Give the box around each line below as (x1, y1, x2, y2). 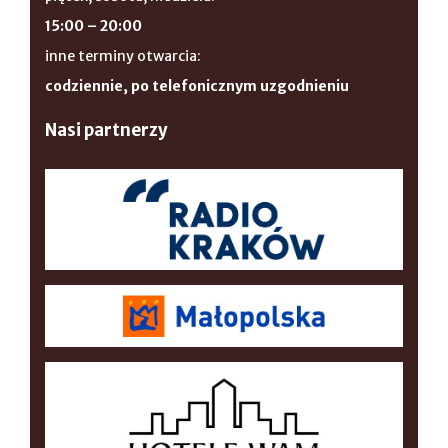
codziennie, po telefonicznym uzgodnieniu (45, 77, 349, 96)
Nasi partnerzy (45, 119, 168, 142)
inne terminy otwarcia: (45, 47, 201, 66)
